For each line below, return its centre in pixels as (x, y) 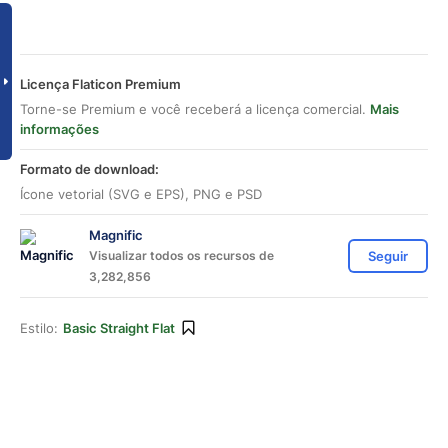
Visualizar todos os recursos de (181, 255)
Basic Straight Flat (119, 328)
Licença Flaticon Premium (100, 84)
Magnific (116, 235)
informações (59, 129)
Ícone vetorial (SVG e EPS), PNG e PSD (141, 194)
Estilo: (39, 328)
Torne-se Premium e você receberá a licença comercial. (195, 109)
